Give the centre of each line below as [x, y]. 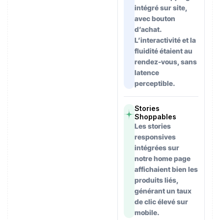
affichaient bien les [166, 169]
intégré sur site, [161, 7]
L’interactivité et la [165, 40]
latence [147, 72]
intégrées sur [157, 147]
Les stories [153, 126]
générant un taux [163, 191]
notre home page [163, 158]
